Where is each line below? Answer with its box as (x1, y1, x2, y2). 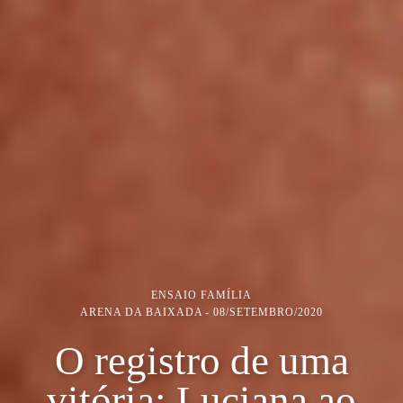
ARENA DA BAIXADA (80, 305, 203, 318)
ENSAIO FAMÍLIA (151, 288, 252, 301)
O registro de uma (54, 337, 349, 383)
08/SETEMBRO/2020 (213, 305, 323, 318)
